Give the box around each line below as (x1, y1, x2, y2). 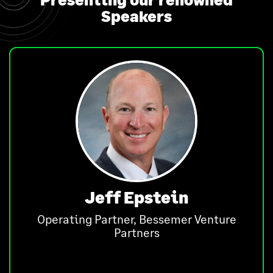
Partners (113, 225, 160, 240)
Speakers (101, 7, 172, 26)
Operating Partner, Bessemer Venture (37, 211, 236, 227)
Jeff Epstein (84, 187, 189, 208)
